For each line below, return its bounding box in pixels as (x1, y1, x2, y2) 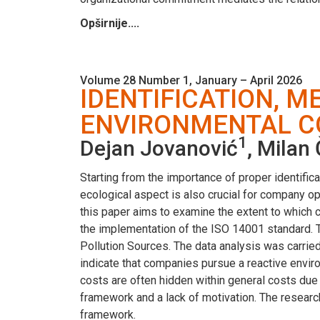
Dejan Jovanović (80, 135, 238, 161)
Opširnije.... (80, 16, 139, 30)
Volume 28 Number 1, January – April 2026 (80, 73, 302, 87)
